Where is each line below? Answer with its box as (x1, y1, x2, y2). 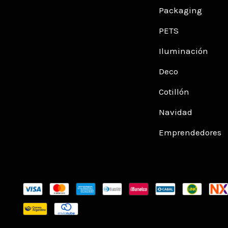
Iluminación (158, 46, 208, 56)
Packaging (158, 5, 202, 16)
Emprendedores (158, 127, 221, 138)
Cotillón (158, 87, 189, 97)
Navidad (158, 107, 192, 118)
